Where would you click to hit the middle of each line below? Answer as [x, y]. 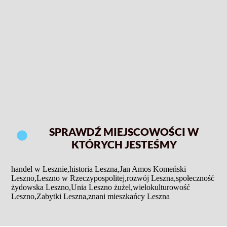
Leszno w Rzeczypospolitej [81, 178]
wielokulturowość [162, 187]
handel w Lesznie [40, 169]
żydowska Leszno [40, 187]
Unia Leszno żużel [101, 187]
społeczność [195, 178]
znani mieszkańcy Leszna [129, 197]
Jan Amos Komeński [153, 169]
